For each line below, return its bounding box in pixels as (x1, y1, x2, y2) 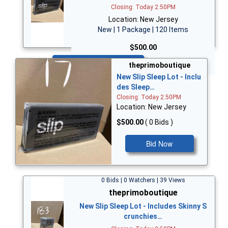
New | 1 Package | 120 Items (98, 25, 188, 34)
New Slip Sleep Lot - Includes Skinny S (79, 202, 207, 210)
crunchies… (124, 212, 162, 220)
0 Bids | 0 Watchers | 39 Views (101, 176, 185, 184)
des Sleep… (117, 82, 155, 91)
